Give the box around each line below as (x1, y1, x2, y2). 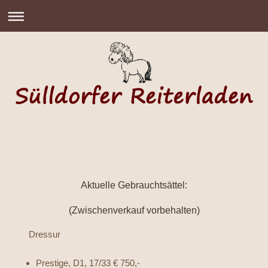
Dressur (12, 229, 60, 239)
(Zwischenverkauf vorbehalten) (68, 205, 200, 215)
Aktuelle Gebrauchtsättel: (81, 179, 187, 190)
